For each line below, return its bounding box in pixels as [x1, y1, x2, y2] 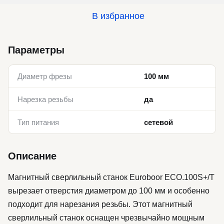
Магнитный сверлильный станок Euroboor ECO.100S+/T [8, 173, 214, 181]
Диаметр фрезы [17, 72, 72, 80]
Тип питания [17, 118, 59, 126]
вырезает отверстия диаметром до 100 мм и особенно [8, 186, 209, 195]
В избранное [91, 11, 144, 21]
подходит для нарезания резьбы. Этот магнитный [8, 200, 192, 208]
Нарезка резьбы [17, 95, 73, 103]
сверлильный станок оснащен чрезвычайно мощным [8, 213, 204, 222]
